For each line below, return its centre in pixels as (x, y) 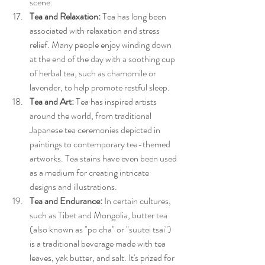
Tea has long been (134, 17)
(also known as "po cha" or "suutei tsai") (101, 230)
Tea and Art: (52, 102)
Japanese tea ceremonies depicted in (96, 130)
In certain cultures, (138, 201)
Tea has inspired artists (116, 102)
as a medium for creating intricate (90, 173)
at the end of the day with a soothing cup (103, 59)
